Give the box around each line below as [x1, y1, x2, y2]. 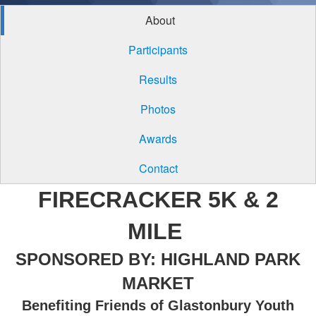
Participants [128, 42, 188, 58]
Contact [138, 160, 178, 176]
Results [139, 71, 177, 87]
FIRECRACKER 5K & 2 [37, 187, 279, 212]
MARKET [122, 274, 194, 293]
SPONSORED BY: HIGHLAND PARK [16, 250, 300, 269]
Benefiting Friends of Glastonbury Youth [22, 298, 294, 313]
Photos [140, 101, 176, 117]
